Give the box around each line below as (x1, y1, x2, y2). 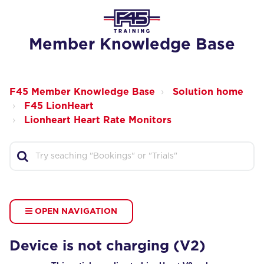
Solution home (173, 87, 243, 97)
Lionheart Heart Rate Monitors (24, 115, 171, 125)
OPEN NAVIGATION (32, 207, 117, 216)
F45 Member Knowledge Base (9, 87, 155, 97)
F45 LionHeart (24, 101, 94, 111)
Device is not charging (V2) (9, 239, 206, 253)
